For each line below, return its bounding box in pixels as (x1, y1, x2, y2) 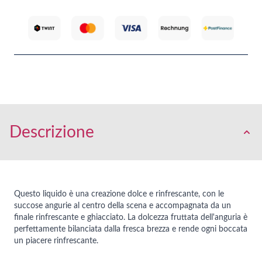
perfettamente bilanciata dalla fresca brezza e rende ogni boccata (14, 225, 247, 233)
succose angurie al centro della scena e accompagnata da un (14, 201, 231, 210)
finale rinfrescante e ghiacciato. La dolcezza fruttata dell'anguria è (14, 213, 247, 222)
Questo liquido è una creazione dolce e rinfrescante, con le (14, 189, 224, 198)
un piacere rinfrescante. (14, 236, 98, 245)
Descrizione (9, 123, 94, 140)
